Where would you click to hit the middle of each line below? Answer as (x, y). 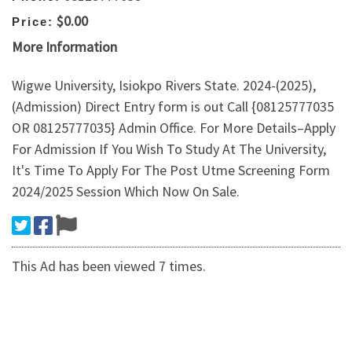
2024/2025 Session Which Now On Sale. (126, 192)
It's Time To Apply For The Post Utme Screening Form (171, 170)
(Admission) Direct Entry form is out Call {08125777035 (173, 107)
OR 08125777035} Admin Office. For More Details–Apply (174, 128)
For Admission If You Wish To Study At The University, (169, 149)
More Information (64, 46)
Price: (33, 22)
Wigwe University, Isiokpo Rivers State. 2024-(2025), (164, 86)
